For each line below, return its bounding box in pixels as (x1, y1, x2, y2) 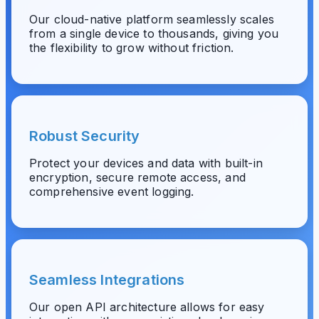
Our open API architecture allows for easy (29, 300, 265, 314)
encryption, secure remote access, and (29, 170, 246, 184)
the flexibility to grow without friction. (29, 41, 234, 55)
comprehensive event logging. (29, 184, 194, 199)
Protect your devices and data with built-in (29, 156, 263, 170)
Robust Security (29, 127, 140, 145)
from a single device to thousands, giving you (29, 26, 279, 41)
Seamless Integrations (29, 271, 185, 288)
